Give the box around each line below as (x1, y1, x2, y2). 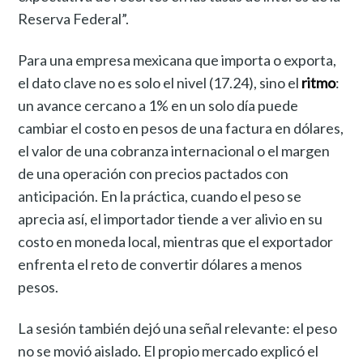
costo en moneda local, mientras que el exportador (18, 232, 334, 250)
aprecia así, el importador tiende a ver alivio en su (18, 209, 323, 228)
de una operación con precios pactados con (18, 164, 289, 182)
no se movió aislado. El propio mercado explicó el (18, 341, 319, 360)
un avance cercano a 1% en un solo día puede (18, 96, 299, 114)
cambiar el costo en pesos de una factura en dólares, (18, 118, 344, 137)
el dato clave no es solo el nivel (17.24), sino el (18, 73, 302, 92)
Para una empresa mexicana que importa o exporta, (18, 50, 337, 69)
